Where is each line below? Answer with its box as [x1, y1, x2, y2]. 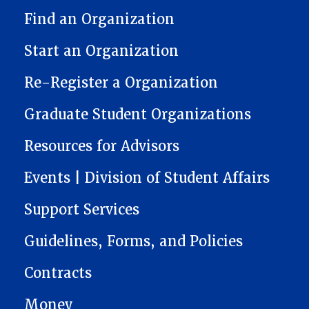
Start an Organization [24, 41, 179, 60]
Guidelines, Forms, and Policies [24, 232, 243, 250]
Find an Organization [24, 10, 175, 28]
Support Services [24, 200, 139, 219]
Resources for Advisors [24, 137, 179, 155]
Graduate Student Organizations [24, 105, 251, 123]
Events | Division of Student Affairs [24, 168, 270, 187]
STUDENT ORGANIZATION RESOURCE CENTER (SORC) [23, 8, 254, 21]
